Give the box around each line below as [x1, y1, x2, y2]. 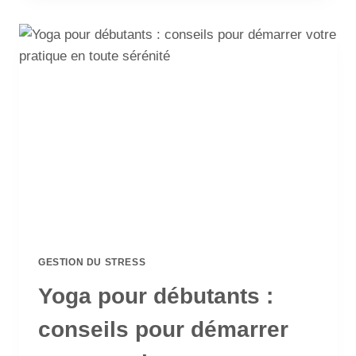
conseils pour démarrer [38, 317, 288, 342]
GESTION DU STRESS [38, 257, 146, 269]
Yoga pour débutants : [38, 284, 273, 309]
